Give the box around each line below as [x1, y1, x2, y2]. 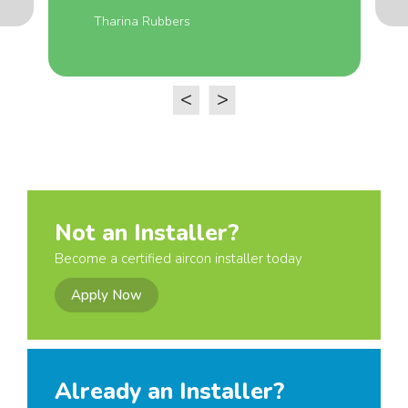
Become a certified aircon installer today [55, 249, 302, 268]
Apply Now [71, 285, 142, 304]
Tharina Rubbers [93, 12, 190, 30]
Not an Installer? [55, 217, 239, 249]
